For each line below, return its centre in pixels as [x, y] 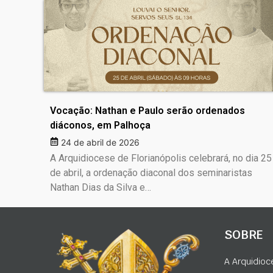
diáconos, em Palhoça [100, 126]
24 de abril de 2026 [100, 143]
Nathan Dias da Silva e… [101, 188]
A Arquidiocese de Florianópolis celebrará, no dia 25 [161, 158]
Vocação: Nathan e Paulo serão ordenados [147, 111]
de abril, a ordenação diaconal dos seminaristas [151, 173]
